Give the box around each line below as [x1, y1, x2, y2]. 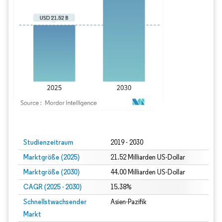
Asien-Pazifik [110, 198, 147, 206]
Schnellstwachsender [23, 197, 87, 206]
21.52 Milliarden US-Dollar [110, 153, 185, 162]
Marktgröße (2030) [23, 167, 80, 176]
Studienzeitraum [23, 138, 73, 147]
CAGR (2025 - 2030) [23, 182, 82, 191]
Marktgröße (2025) [23, 153, 80, 162]
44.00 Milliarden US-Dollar [110, 168, 185, 176]
